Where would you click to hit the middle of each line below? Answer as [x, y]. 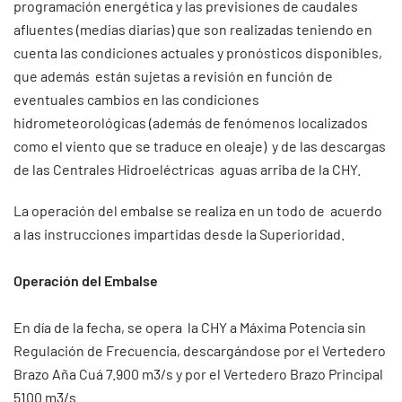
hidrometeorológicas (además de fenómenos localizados [191, 122]
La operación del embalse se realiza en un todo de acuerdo [198, 210]
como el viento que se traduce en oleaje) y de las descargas [200, 146]
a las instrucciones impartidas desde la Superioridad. [179, 234]
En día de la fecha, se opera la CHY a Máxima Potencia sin [190, 327]
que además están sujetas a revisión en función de [173, 76]
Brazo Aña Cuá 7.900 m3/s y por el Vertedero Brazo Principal [198, 374]
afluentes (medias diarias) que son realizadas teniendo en [193, 29]
